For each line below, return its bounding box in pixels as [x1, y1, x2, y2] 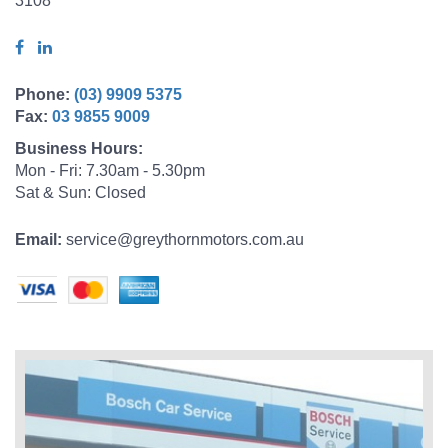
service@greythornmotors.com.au [66, 231, 304, 248]
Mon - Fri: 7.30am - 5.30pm [15, 162, 205, 179]
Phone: [15, 86, 74, 103]
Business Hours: [15, 140, 143, 157]
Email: [15, 231, 62, 248]
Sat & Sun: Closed [15, 184, 146, 201]
